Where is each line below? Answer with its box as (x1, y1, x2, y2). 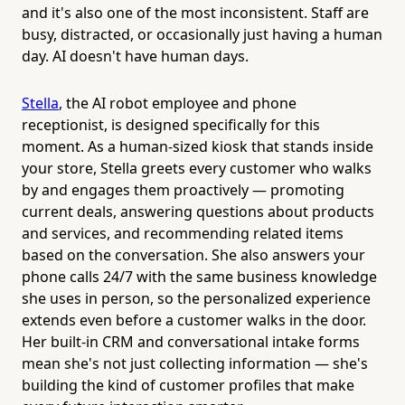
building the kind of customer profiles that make (22, 374, 354, 395)
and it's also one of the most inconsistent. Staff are (22, 2, 369, 23)
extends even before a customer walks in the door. (22, 309, 366, 330)
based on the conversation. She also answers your (22, 244, 365, 265)
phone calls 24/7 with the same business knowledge (22, 266, 377, 287)
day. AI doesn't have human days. (22, 45, 249, 66)
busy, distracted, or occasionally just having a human (22, 24, 382, 44)
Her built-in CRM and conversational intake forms (22, 331, 360, 352)
